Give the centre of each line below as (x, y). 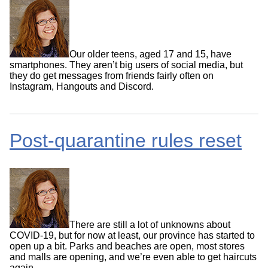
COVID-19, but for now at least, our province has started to (132, 235)
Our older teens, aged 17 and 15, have (150, 54)
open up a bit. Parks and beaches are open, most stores (127, 246)
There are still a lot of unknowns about (150, 224)
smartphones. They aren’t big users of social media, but (126, 65)
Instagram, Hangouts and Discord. (82, 86)
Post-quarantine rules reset (126, 141)
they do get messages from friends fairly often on (112, 75)
